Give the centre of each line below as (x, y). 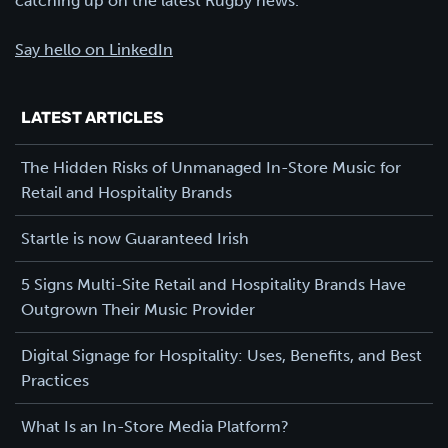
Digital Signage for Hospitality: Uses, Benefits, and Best (221, 355)
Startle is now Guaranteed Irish (135, 238)
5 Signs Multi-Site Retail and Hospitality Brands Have (213, 284)
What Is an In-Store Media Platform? (155, 426)
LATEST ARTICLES (92, 118)
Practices (55, 380)
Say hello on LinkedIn (94, 49)
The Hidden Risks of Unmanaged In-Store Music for (211, 167)
